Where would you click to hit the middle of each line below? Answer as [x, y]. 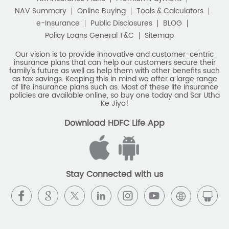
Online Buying [101, 11]
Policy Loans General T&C [89, 35]
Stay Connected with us [114, 174]
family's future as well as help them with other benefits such [114, 71]
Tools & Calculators [170, 11]
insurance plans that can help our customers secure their [114, 62]
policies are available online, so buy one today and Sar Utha [114, 95]
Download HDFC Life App [114, 123]
